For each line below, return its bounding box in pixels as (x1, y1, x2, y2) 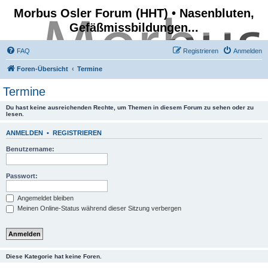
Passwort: (6, 172, 38, 179)
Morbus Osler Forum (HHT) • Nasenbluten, (14, 7, 254, 20)
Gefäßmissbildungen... (69, 21, 199, 34)
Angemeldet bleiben (16, 194, 74, 202)
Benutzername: (6, 145, 54, 153)
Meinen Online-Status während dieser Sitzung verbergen (16, 205, 181, 212)
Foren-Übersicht (17, 65, 68, 72)
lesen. (6, 111, 24, 117)
